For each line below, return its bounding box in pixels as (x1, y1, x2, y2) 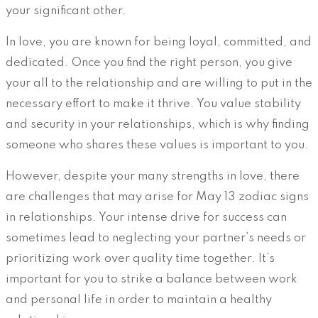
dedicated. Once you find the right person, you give (6, 56, 292, 69)
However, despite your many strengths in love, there (6, 170, 300, 182)
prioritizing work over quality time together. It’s (6, 252, 275, 265)
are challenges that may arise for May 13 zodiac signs (6, 190, 309, 203)
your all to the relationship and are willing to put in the (6, 77, 312, 89)
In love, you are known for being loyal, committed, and (6, 35, 312, 48)
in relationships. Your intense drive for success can (6, 211, 287, 224)
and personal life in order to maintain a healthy (6, 293, 272, 306)
